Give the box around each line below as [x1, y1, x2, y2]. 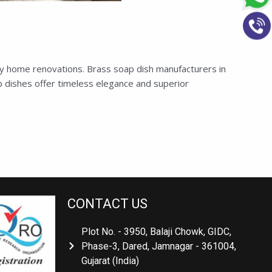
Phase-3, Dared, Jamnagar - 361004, [76, 240, 231, 252]
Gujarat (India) [76, 254, 134, 267]
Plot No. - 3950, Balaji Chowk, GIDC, [76, 225, 226, 237]
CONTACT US [63, 195, 143, 211]
